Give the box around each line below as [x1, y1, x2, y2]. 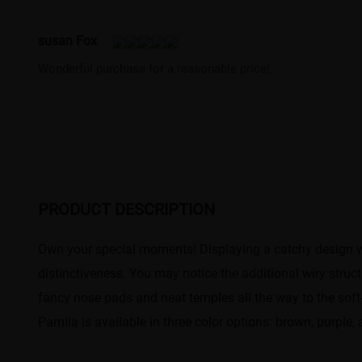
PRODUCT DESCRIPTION [38, 198, 216, 220]
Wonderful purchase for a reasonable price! [38, 60, 271, 77]
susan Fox [38, 32, 98, 49]
